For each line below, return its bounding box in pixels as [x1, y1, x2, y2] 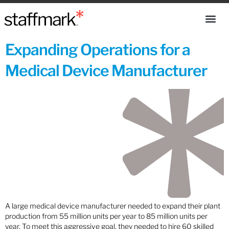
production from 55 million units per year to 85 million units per [5, 212, 208, 220]
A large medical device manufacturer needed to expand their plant [5, 201, 220, 210]
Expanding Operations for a [5, 40, 190, 59]
